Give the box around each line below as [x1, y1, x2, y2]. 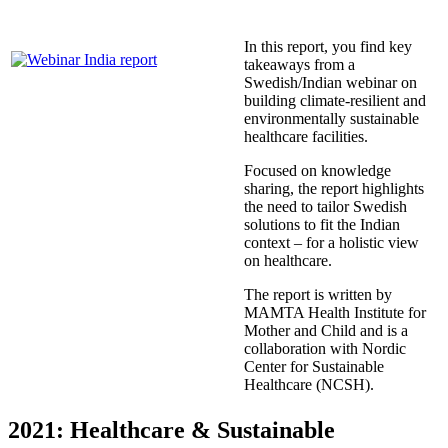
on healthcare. [244, 252, 332, 270]
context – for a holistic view [244, 234, 419, 252]
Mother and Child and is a [244, 322, 408, 340]
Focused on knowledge [244, 162, 391, 180]
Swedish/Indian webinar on [244, 74, 417, 92]
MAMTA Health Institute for [244, 304, 426, 322]
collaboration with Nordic [244, 340, 406, 358]
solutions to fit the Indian [244, 216, 400, 234]
